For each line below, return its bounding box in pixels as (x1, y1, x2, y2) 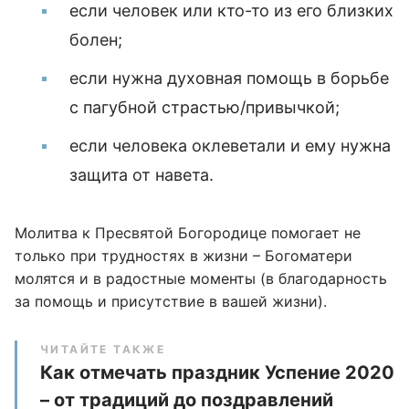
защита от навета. (69, 165, 214, 184)
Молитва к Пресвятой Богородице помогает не (15, 224, 361, 242)
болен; (69, 30, 122, 49)
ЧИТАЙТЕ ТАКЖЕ (40, 342, 166, 356)
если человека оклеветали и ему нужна (69, 136, 391, 155)
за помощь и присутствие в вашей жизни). (15, 292, 327, 310)
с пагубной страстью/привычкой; (69, 98, 340, 117)
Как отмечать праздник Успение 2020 (40, 362, 394, 383)
